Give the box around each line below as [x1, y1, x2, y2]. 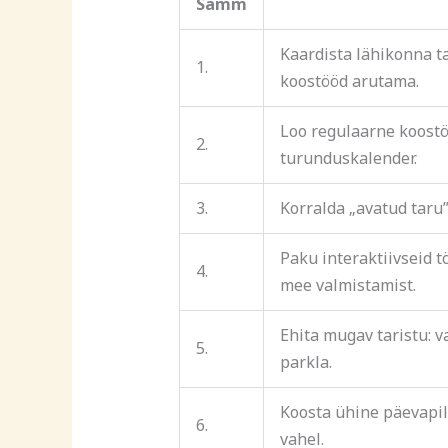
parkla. [279, 350, 332, 373]
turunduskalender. [279, 146, 417, 169]
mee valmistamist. [279, 273, 416, 296]
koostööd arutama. [279, 69, 419, 92]
